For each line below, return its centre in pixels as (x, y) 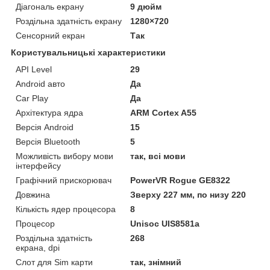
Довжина (33, 195)
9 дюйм (146, 7)
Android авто (40, 84)
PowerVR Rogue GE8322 (181, 181)
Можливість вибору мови (64, 156)
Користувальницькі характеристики (88, 53)
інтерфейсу (38, 166)
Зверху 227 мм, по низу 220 (188, 195)
